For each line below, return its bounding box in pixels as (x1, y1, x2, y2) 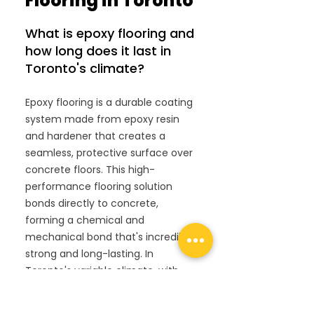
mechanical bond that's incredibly (25, 230, 193, 244)
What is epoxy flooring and (25, 25, 194, 42)
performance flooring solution (25, 179, 172, 193)
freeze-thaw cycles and (25, 280, 143, 294)
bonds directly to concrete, (25, 196, 158, 210)
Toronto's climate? (25, 60, 144, 77)
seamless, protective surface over (25, 146, 193, 160)
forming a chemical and (25, 213, 144, 227)
